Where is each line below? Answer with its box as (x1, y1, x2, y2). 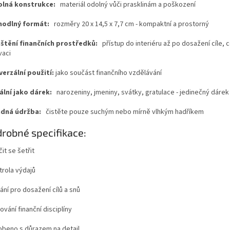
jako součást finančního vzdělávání (55, 67, 162, 78)
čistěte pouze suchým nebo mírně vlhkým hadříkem (46, 106, 204, 117)
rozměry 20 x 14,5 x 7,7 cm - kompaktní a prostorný (54, 18, 209, 29)
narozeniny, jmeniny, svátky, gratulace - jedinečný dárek (56, 87, 229, 98)
